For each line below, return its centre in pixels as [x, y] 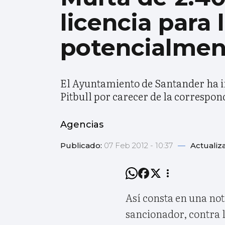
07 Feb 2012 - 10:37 [139, 146]
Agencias [82, 125]
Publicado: [82, 146]
